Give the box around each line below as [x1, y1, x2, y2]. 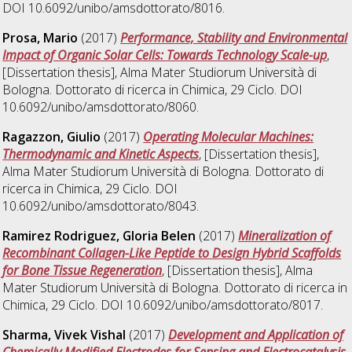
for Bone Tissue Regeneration [2, 262, 163, 280]
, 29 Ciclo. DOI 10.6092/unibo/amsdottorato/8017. [46, 296, 324, 314]
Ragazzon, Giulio [2, 128, 101, 146]
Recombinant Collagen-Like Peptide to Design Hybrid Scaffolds [2, 244, 342, 262]
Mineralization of [238, 227, 332, 245]
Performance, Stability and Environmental [120, 29, 348, 47]
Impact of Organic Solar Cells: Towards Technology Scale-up [2, 46, 328, 64]
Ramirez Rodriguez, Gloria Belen [2, 227, 196, 245]
